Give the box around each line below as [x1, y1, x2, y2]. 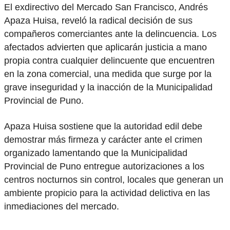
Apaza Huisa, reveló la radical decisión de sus [4, 15, 193, 26]
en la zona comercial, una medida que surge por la [4, 68, 212, 79]
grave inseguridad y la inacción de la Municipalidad [4, 82, 213, 92]
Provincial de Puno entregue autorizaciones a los [4, 161, 204, 172]
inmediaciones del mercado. [4, 201, 119, 212]
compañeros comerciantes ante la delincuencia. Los [4, 28, 217, 39]
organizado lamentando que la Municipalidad [4, 148, 187, 159]
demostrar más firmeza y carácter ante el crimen [4, 135, 202, 145]
